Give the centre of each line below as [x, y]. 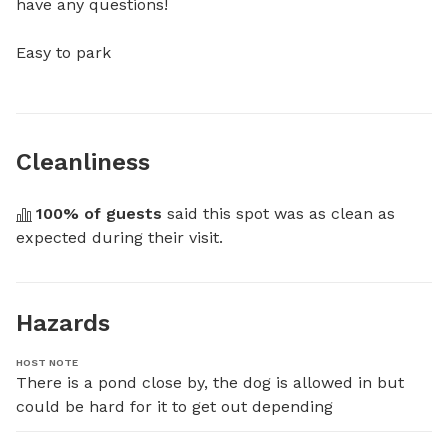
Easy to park [63, 52]
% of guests [112, 213]
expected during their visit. [119, 237]
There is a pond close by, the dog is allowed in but [210, 382]
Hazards [63, 323]
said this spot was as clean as [278, 213]
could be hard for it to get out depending [174, 406]
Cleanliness [83, 162]
